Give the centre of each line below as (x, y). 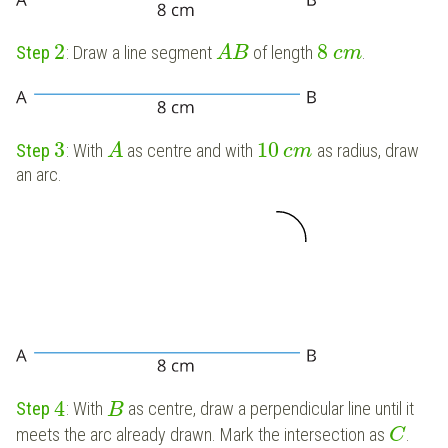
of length (283, 53)
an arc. (39, 175)
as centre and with (189, 151)
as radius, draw (365, 151)
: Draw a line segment (140, 53)
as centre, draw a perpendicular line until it (268, 409)
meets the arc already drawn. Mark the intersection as (202, 435)
